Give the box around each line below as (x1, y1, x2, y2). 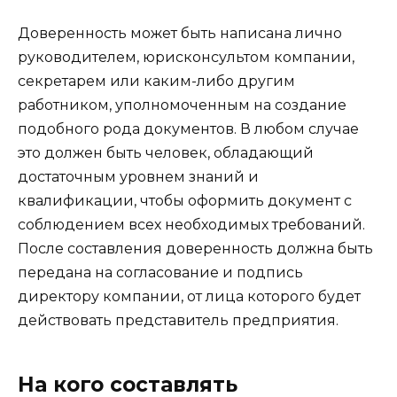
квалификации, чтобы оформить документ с (18, 192, 352, 210)
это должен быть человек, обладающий (18, 144, 314, 162)
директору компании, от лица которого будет (18, 288, 361, 306)
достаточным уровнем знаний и (18, 168, 259, 186)
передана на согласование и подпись (18, 264, 303, 282)
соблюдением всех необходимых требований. (18, 216, 365, 234)
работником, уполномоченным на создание (18, 97, 346, 114)
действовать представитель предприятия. (18, 312, 339, 330)
